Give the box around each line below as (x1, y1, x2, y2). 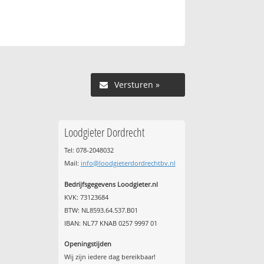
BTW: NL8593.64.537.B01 (64, 205, 138, 214)
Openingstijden (64, 239, 111, 249)
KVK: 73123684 (64, 192, 108, 202)
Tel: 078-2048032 (64, 146, 114, 155)
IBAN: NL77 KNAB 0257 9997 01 (64, 218, 157, 227)
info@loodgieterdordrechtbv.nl (80, 159, 176, 168)
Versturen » (114, 79, 160, 91)
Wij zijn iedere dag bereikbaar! (64, 252, 156, 262)
